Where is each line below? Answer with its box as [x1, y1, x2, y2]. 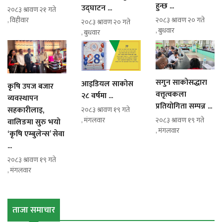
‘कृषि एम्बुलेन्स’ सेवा [7, 127, 64, 141]
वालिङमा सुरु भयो [7, 115, 60, 129]
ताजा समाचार [12, 203, 55, 217]
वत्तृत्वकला [155, 88, 186, 102]
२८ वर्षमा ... [81, 89, 113, 103]
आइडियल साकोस [81, 77, 134, 91]
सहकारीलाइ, [7, 103, 44, 117]
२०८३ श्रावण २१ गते [7, 4, 56, 16]
